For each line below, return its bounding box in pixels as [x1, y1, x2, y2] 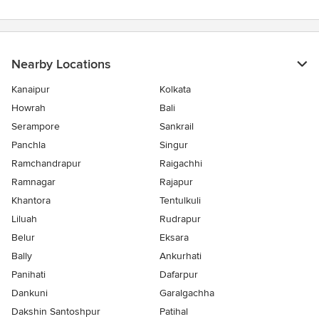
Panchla [11, 139, 46, 152]
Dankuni [11, 287, 48, 300]
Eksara [159, 231, 189, 244]
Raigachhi [159, 157, 202, 170]
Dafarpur [159, 268, 198, 281]
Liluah [11, 213, 37, 226]
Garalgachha [159, 287, 214, 300]
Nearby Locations [11, 56, 110, 73]
